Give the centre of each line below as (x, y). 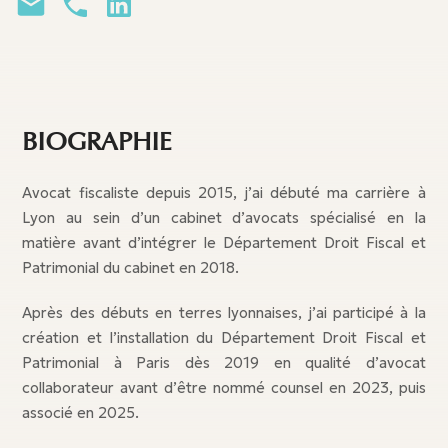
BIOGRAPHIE (97, 142)
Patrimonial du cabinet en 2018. (131, 267)
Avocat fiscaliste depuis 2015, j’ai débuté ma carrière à (224, 192)
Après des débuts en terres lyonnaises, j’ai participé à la (224, 312)
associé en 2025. (81, 412)
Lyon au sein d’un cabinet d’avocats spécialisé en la (224, 217)
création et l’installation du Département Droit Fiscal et (224, 337)
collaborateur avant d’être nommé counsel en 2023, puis (224, 387)
